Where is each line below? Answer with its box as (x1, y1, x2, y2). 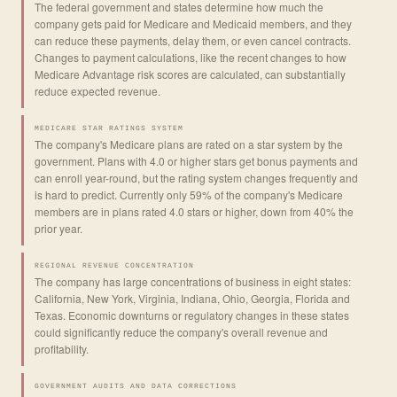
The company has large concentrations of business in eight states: (35, 273, 351, 289)
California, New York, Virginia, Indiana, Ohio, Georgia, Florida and (35, 290, 350, 306)
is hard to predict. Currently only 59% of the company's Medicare (35, 186, 343, 202)
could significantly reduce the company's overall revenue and (35, 323, 328, 339)
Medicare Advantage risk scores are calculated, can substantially (35, 66, 346, 82)
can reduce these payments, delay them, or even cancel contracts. (35, 32, 351, 48)
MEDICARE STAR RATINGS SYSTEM (35, 123, 183, 132)
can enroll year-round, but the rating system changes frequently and (35, 169, 358, 185)
